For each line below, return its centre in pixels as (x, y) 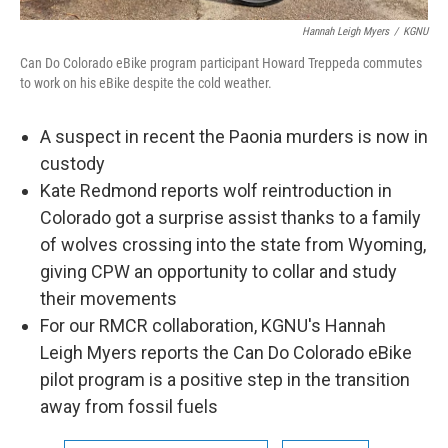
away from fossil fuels (129, 407)
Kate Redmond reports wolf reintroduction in (216, 191)
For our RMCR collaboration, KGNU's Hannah (213, 326)
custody (72, 164)
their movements (108, 299)
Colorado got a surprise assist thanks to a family (230, 218)
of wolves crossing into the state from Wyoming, (233, 245)
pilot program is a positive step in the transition (225, 380)
